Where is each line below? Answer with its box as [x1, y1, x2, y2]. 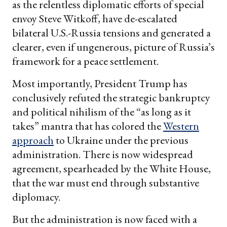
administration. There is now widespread [12, 147, 193, 162]
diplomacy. [12, 190, 60, 205]
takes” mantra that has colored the [12, 119, 163, 134]
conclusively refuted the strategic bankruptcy [12, 90, 210, 105]
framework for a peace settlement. [12, 54, 159, 69]
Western [163, 119, 199, 134]
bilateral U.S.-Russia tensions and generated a [12, 25, 211, 41]
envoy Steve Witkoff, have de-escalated [12, 11, 177, 26]
